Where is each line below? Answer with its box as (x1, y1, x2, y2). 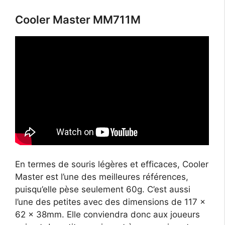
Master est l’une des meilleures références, (15, 172, 188, 182)
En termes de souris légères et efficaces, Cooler (15, 159, 208, 170)
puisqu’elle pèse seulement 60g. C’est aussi (15, 184, 190, 195)
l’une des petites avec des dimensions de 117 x (15, 197, 205, 207)
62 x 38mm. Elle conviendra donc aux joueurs (15, 209, 200, 220)
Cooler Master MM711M (15, 13, 141, 27)
